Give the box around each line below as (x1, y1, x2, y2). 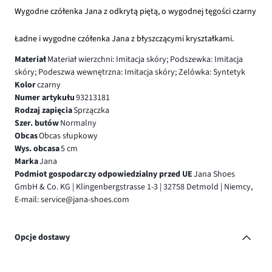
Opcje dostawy (15, 231, 70, 244)
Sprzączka (73, 104, 109, 117)
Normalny (59, 117, 97, 129)
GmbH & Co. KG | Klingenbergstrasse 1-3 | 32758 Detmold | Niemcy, (15, 180, 253, 193)
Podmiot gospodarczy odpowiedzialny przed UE (15, 168, 192, 180)
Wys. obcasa (15, 142, 59, 155)
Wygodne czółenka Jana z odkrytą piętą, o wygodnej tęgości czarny (15, 5, 256, 18)
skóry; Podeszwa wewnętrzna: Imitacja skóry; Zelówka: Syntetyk (15, 66, 245, 78)
